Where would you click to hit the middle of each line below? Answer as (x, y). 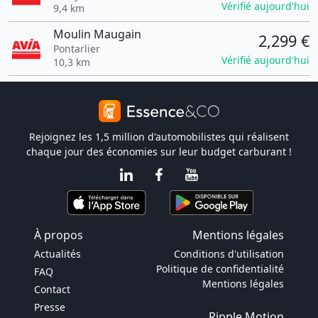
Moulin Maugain (97, 34)
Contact (52, 289)
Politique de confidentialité (220, 269)
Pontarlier (76, 49)
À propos (59, 235)
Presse (50, 307)
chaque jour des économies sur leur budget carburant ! (159, 152)
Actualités (57, 254)
